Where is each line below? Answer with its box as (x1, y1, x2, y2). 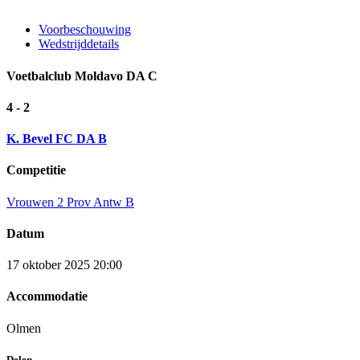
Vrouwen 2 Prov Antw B (6, 194, 134, 209)
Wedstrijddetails (39, 37, 119, 51)
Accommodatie (6, 289, 88, 304)
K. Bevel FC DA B (6, 132, 107, 146)
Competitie (6, 163, 66, 178)
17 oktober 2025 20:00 (6, 258, 122, 272)
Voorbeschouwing (39, 22, 131, 37)
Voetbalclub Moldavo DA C (6, 68, 157, 83)
